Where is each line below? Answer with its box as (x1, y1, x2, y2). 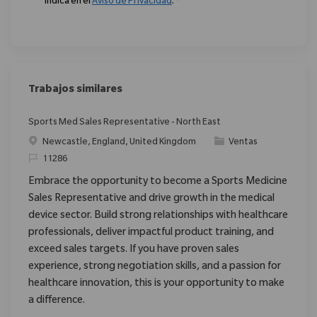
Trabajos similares (28, 85, 122, 97)
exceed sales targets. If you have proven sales (28, 245, 239, 257)
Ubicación (28, 137, 69, 148)
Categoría (214, 137, 256, 148)
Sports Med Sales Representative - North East (28, 118, 221, 129)
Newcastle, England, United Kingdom (42, 138, 197, 149)
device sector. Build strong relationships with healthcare (28, 211, 288, 223)
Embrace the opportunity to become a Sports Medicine (28, 177, 287, 189)
